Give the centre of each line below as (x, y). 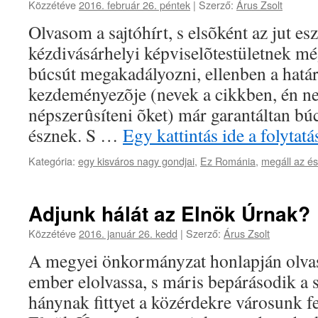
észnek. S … (76, 135)
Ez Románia (228, 161)
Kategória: (52, 161)
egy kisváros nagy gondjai (136, 161)
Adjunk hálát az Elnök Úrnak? (169, 213)
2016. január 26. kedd (128, 233)
